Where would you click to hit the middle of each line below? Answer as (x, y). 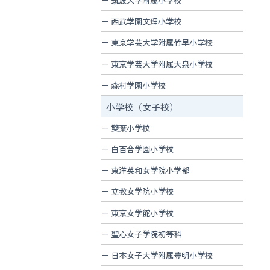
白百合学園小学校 (143, 149)
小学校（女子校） (142, 106)
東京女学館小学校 (143, 212)
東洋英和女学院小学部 (150, 170)
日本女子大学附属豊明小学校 (162, 255)
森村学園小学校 (139, 85)
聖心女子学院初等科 (146, 234)
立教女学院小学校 (143, 191)
